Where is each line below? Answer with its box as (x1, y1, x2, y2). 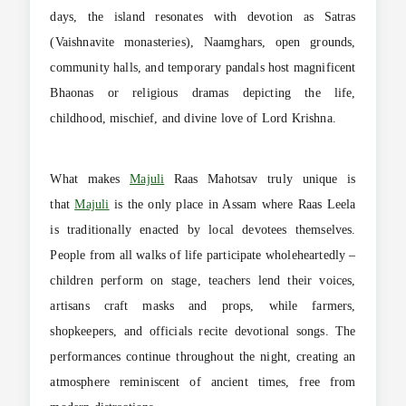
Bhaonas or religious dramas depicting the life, (50, 86, 356, 101)
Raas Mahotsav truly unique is (164, 171, 356, 186)
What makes (50, 171, 130, 186)
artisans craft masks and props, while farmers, (50, 298, 356, 313)
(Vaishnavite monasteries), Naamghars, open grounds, (50, 35, 356, 50)
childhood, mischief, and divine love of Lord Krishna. (50, 111, 336, 126)
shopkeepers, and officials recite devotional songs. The (50, 324, 356, 338)
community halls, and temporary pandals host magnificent (50, 61, 356, 75)
